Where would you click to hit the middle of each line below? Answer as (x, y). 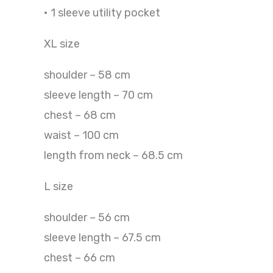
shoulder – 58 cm (87, 75)
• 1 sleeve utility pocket (102, 12)
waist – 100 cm (81, 135)
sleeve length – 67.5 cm (102, 237)
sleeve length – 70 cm (98, 95)
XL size (62, 44)
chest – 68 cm (80, 115)
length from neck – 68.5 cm (113, 155)
